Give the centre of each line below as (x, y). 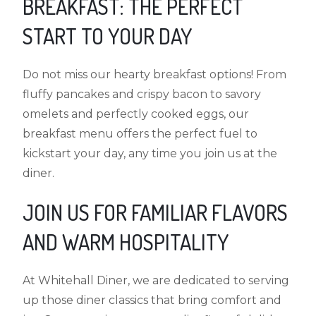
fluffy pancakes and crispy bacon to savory (142, 94)
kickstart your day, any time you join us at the (150, 153)
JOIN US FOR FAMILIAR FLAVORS (156, 212)
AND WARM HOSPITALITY (126, 242)
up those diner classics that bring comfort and (152, 300)
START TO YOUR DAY (108, 36)
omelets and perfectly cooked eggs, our (136, 114)
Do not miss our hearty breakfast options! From (155, 74)
